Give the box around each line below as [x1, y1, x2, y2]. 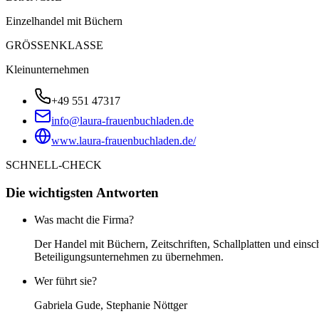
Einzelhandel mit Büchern [6, 14, 122, 27]
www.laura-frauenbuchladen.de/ [51, 134, 196, 147]
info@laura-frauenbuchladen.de [51, 114, 194, 127]
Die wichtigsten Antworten [6, 184, 159, 200]
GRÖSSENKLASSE [6, 38, 103, 51]
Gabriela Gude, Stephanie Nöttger [34, 299, 187, 312]
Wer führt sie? [34, 275, 97, 288]
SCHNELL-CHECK [6, 158, 102, 171]
